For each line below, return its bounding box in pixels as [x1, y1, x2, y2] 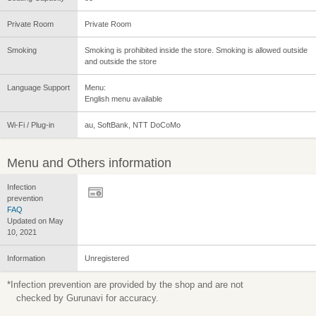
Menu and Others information [7, 156, 171, 171]
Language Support [7, 83, 70, 92]
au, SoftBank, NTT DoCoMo [85, 121, 181, 130]
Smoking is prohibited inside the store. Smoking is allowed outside [85, 46, 308, 55]
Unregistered [85, 254, 129, 263]
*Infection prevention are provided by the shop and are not [7, 279, 243, 291]
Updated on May [7, 217, 63, 226]
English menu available [85, 95, 162, 104]
